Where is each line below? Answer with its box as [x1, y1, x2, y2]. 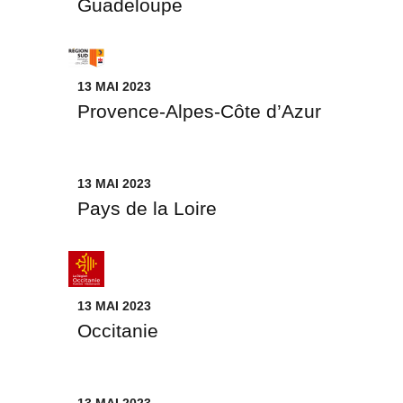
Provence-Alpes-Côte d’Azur [77, 101, 321, 121]
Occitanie [77, 320, 158, 341]
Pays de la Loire [77, 198, 217, 219]
